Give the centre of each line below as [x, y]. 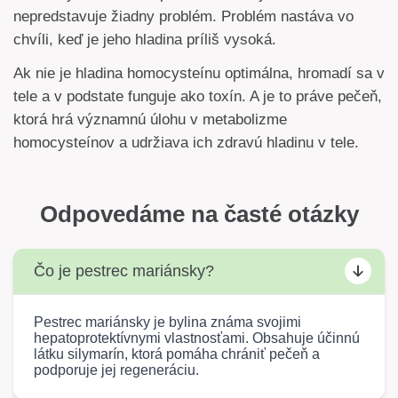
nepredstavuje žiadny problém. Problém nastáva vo [183, 17]
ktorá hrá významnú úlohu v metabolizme [150, 119]
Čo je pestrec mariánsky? [123, 271]
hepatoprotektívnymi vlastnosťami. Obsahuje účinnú [196, 338]
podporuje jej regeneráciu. [116, 370]
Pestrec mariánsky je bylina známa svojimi [167, 322]
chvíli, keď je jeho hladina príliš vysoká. [145, 40]
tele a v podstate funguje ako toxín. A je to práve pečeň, [198, 96]
